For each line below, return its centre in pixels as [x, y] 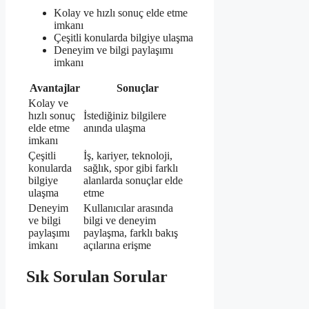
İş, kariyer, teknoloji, [128, 156]
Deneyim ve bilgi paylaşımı [113, 50]
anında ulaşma [114, 128]
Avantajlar [54, 88]
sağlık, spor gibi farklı [131, 168]
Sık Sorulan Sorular [97, 277]
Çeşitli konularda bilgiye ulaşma [123, 38]
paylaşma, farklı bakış [131, 233]
